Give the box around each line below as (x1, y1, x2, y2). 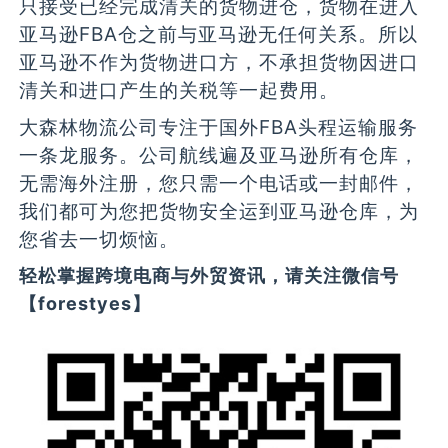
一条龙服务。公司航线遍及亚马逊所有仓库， (19, 142, 420, 167)
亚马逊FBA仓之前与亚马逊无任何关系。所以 (19, 22, 419, 47)
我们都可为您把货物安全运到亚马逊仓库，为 (19, 198, 420, 223)
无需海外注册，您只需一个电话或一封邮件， (19, 170, 420, 195)
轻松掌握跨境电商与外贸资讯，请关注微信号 (19, 265, 400, 287)
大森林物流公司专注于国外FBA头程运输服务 (19, 114, 419, 139)
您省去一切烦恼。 (19, 226, 180, 251)
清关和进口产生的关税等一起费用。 (19, 78, 340, 103)
